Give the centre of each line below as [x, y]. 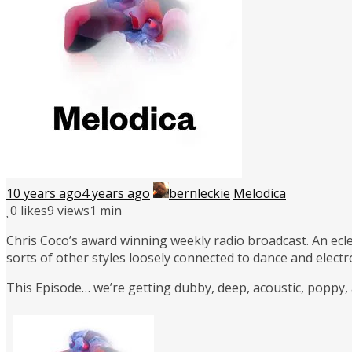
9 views [68, 210]
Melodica [260, 193]
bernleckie [200, 193]
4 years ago [116, 193]
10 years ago [44, 193]
